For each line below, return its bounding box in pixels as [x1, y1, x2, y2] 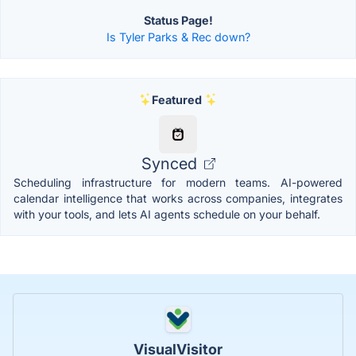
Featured [151, 92, 202, 106]
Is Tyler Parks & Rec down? [106, 29, 250, 44]
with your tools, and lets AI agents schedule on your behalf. [14, 207, 320, 221]
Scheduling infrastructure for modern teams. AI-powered [14, 175, 342, 189]
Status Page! [143, 13, 213, 27]
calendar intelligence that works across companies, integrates [14, 191, 342, 205]
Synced [141, 153, 201, 173]
